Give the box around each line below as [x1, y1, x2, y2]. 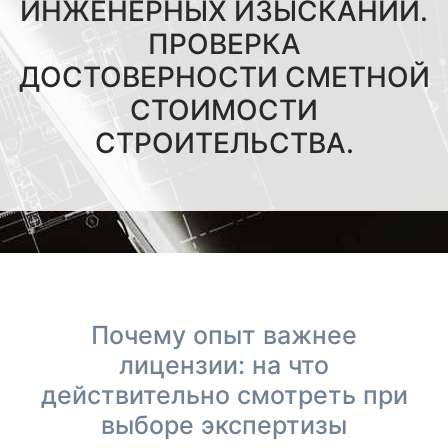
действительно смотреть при [40, 380, 408, 410]
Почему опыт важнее [91, 320, 357, 350]
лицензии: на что [119, 350, 329, 380]
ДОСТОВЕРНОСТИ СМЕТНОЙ [18, 60, 430, 94]
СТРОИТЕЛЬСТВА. [94, 126, 354, 160]
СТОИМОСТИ [130, 93, 318, 127]
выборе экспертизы [101, 410, 347, 440]
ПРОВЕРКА [147, 27, 301, 61]
